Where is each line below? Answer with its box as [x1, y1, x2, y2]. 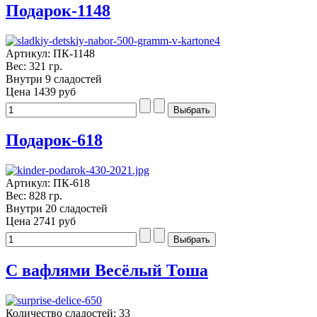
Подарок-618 [6, 131, 103, 150]
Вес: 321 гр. [6, 59, 62, 72]
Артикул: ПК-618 [6, 177, 90, 190]
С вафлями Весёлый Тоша [6, 261, 208, 280]
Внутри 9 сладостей [6, 72, 102, 85]
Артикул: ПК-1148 [6, 47, 95, 59]
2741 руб [33, 215, 76, 228]
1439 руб [33, 85, 76, 98]
